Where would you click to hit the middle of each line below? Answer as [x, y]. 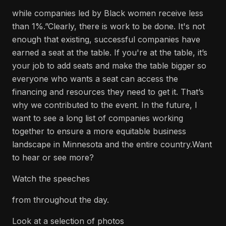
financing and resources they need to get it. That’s [108, 92]
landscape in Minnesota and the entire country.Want [112, 144]
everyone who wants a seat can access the [95, 79]
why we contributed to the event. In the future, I [105, 105]
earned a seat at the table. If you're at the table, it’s [110, 52]
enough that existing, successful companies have [106, 39]
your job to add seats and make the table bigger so [109, 66]
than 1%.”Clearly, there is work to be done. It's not [108, 26]
